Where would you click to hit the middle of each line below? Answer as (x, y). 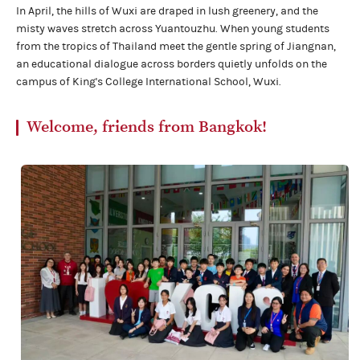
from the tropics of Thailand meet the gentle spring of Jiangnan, (176, 47)
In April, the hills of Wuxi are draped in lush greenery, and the (167, 11)
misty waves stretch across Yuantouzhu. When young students (173, 29)
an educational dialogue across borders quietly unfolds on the (172, 64)
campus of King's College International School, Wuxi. (149, 82)
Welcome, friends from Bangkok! (147, 127)
